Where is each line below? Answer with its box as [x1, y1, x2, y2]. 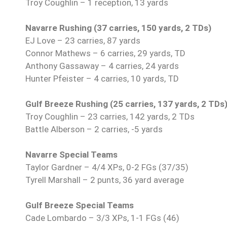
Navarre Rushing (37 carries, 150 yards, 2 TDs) [25, 23, 211, 33]
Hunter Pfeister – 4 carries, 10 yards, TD [25, 73, 179, 84]
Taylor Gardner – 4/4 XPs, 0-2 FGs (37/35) [25, 162, 188, 173]
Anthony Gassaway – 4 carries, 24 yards [25, 61, 179, 71]
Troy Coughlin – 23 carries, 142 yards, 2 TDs [25, 111, 195, 122]
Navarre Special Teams [25, 149, 118, 160]
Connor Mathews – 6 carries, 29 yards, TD [25, 48, 185, 59]
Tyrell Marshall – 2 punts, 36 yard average [25, 175, 184, 185]
